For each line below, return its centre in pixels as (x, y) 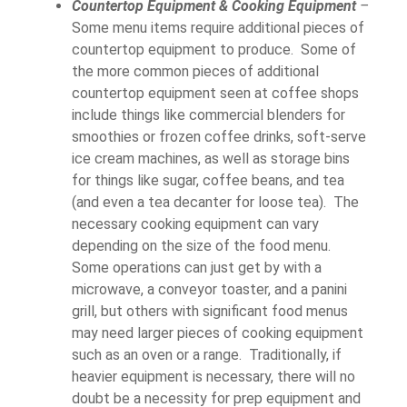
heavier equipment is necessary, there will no (213, 376)
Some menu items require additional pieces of (218, 27)
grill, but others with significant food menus (210, 311)
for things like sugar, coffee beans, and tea (208, 180)
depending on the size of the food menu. (203, 245)
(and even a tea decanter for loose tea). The (215, 202)
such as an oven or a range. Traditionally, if (207, 354)
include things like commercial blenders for (208, 114)
